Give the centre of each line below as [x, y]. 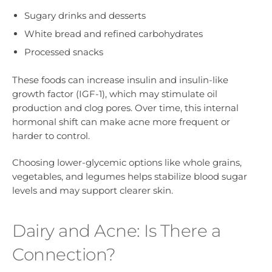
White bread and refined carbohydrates [114, 33]
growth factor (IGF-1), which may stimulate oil [115, 94]
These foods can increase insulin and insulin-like [120, 80]
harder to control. [51, 136]
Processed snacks [64, 52]
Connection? [64, 255]
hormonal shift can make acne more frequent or [121, 122]
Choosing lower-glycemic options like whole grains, [127, 163]
